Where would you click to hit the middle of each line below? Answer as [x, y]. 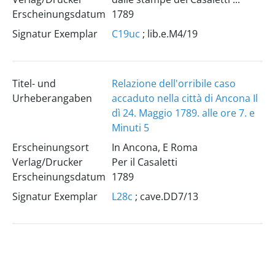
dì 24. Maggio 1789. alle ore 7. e [183, 113]
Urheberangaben [52, 98]
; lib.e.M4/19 [168, 34]
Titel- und [34, 83]
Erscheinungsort [50, 147]
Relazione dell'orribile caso [173, 83]
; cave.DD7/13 [165, 196]
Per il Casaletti [144, 162]
